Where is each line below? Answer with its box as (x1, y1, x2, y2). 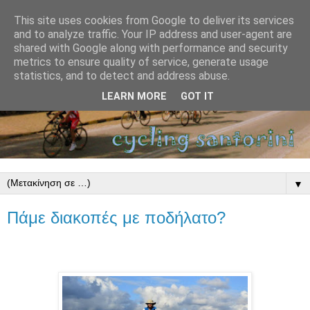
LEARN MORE (102, 91, 167, 103)
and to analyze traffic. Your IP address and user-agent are (14, 28, 292, 41)
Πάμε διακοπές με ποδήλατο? (7, 208, 226, 228)
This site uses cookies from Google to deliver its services (14, 14, 294, 27)
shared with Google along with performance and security (14, 42, 288, 55)
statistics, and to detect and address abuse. (14, 69, 230, 82)
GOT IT (181, 91, 214, 103)
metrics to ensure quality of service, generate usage (14, 55, 268, 69)
